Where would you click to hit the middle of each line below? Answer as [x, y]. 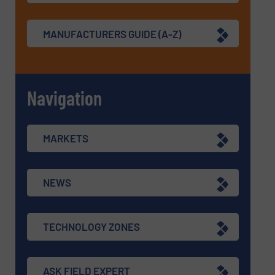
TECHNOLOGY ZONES [92, 227]
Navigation [65, 97]
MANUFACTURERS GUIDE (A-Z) [112, 33]
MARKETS [66, 138]
